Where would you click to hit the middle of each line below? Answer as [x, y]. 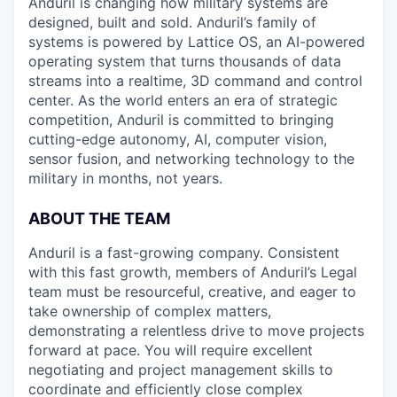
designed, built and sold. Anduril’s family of [172, 22]
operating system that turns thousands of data [185, 61]
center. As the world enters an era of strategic [183, 100]
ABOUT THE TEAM [99, 218]
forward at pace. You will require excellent [171, 350]
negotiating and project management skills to [181, 370]
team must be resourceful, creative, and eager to [192, 292]
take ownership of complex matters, [150, 311]
